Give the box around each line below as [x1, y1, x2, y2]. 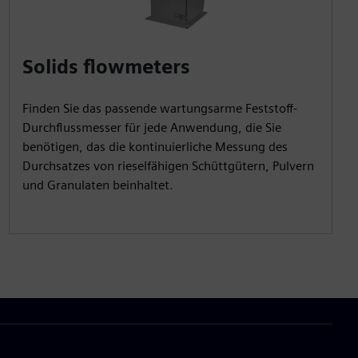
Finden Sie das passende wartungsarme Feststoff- [22, 100, 297, 116]
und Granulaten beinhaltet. [22, 177, 173, 193]
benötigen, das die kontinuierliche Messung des [22, 138, 288, 154]
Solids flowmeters [22, 54, 190, 78]
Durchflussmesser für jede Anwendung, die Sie [22, 119, 281, 135]
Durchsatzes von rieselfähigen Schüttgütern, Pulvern [22, 157, 314, 173]
